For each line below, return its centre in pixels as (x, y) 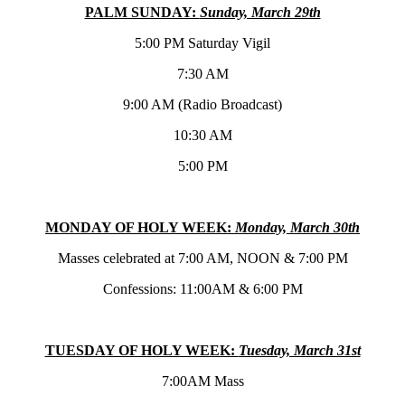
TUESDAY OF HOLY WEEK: (141, 351)
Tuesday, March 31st (299, 351)
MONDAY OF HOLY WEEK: (140, 228)
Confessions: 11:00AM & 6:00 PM (202, 289)
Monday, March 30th (297, 228)
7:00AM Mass (202, 381)
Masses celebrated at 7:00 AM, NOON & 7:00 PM (202, 259)
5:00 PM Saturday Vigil (202, 43)
